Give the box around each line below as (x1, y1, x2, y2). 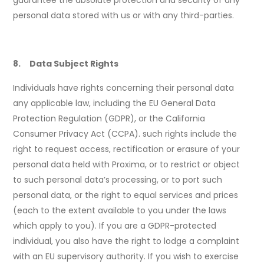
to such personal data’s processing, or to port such (13, 174, 223, 186)
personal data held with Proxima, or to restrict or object (13, 159, 240, 171)
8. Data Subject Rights (13, 58, 119, 70)
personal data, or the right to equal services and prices (13, 189, 239, 202)
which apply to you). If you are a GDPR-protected (13, 220, 217, 232)
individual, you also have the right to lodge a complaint (13, 235, 240, 247)
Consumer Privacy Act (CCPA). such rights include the (13, 128, 237, 140)
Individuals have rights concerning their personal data (13, 82, 235, 94)
